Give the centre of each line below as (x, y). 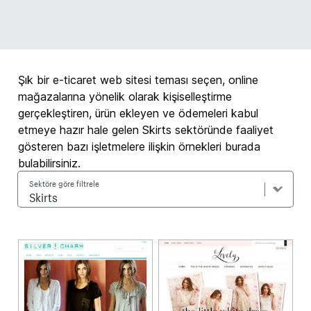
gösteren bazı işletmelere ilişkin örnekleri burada (140, 146)
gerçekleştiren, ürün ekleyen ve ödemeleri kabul (138, 113)
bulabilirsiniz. (50, 163)
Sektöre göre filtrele (65, 183)
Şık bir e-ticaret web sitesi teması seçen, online (138, 80)
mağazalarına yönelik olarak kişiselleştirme (125, 96)
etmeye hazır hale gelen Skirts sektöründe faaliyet (146, 130)
